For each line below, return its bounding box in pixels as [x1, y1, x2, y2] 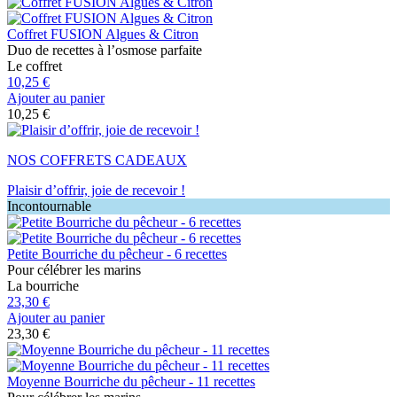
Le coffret [7, 58, 62, 74]
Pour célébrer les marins [7, 261, 141, 277]
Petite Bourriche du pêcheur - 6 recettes [7, 245, 227, 261]
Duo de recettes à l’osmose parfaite [7, 42, 202, 58]
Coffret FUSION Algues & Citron [7, 26, 198, 42]
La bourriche [7, 277, 79, 293]
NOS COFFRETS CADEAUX [7, 152, 187, 167]
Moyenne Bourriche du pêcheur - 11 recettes [7, 373, 255, 389]
